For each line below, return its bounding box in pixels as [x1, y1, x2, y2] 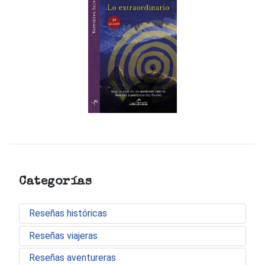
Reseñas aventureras [29, 251, 116, 263]
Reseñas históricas [29, 208, 107, 219]
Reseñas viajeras [29, 230, 98, 241]
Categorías [19, 176, 92, 189]
